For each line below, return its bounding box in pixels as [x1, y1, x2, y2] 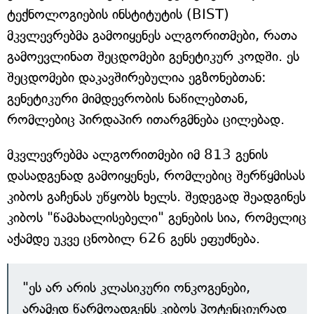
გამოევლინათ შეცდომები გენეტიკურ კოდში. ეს [7, 48, 299, 65]
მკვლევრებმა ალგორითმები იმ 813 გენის [7, 146, 268, 163]
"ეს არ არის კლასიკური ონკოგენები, [22, 280, 250, 296]
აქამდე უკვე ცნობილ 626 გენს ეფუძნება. [7, 231, 260, 247]
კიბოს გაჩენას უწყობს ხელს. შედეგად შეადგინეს [7, 189, 306, 205]
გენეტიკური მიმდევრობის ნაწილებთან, [7, 90, 248, 107]
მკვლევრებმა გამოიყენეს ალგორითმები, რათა [7, 27, 297, 44]
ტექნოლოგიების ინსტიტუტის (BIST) [7, 6, 229, 23]
